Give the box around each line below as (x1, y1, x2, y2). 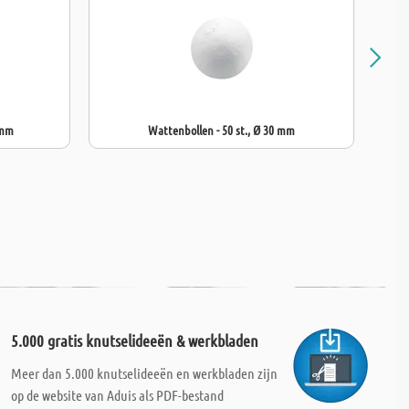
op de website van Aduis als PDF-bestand (10, 386, 224, 404)
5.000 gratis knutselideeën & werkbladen (10, 330, 258, 351)
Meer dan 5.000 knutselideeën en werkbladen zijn (10, 364, 278, 382)
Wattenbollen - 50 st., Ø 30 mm (148, 121, 295, 138)
